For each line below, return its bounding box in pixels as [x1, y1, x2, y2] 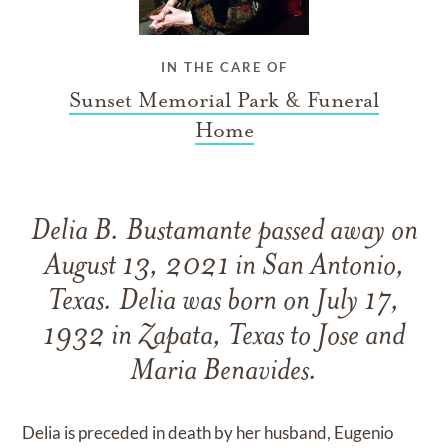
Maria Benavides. [130, 356, 318, 388]
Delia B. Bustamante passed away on [30, 216, 418, 248]
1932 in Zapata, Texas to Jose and [43, 321, 405, 353]
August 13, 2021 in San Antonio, [43, 251, 405, 283]
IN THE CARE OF [160, 58, 288, 75]
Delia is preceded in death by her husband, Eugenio [22, 421, 394, 443]
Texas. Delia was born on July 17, [48, 286, 400, 318]
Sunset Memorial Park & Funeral [69, 86, 379, 113]
